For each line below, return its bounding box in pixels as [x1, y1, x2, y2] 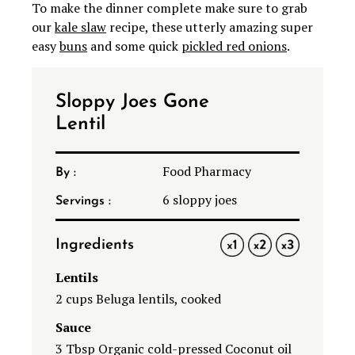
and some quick [87, 37, 181, 55]
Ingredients [55, 238, 134, 254]
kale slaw [55, 18, 106, 36]
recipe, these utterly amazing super [106, 18, 313, 36]
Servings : [55, 195, 111, 208]
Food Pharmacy [162, 162, 251, 181]
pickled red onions [181, 37, 287, 55]
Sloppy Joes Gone [55, 93, 209, 113]
